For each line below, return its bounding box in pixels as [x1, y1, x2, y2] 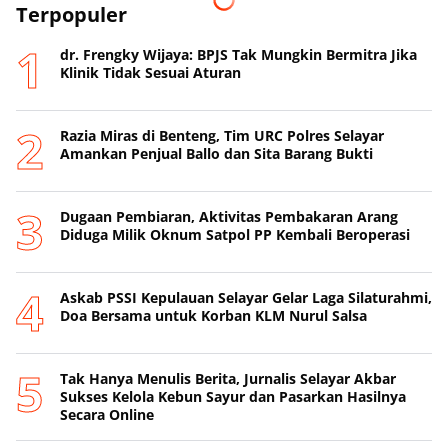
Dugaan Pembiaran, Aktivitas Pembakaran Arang [60, 206, 398, 226]
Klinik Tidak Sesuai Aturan [60, 62, 241, 82]
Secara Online [60, 404, 154, 424]
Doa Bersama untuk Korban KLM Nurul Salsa [60, 305, 367, 325]
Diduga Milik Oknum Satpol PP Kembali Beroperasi [60, 224, 410, 244]
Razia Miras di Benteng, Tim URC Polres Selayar [60, 125, 384, 145]
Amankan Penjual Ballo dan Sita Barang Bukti [60, 143, 373, 163]
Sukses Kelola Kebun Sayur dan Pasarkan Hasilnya [60, 386, 406, 406]
